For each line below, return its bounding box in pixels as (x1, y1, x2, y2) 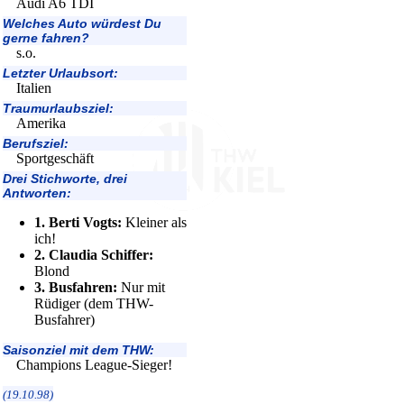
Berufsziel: (3, 136, 69, 151)
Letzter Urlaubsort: (3, 66, 118, 80)
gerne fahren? (3, 31, 89, 45)
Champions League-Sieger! (16, 357, 172, 372)
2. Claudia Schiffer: (34, 247, 153, 262)
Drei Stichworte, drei (3, 171, 127, 186)
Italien (16, 80, 51, 96)
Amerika (16, 115, 66, 131)
